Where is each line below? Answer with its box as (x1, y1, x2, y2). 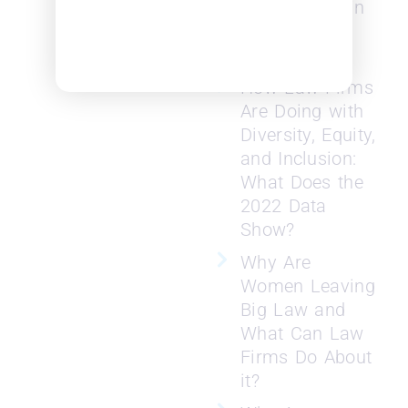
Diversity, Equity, (240, 124, 376, 146)
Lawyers (240, 44, 311, 66)
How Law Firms (240, 76, 373, 98)
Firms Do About (240, 346, 372, 368)
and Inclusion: (240, 148, 357, 169)
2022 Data (240, 195, 327, 217)
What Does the (240, 171, 363, 193)
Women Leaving (240, 275, 375, 297)
